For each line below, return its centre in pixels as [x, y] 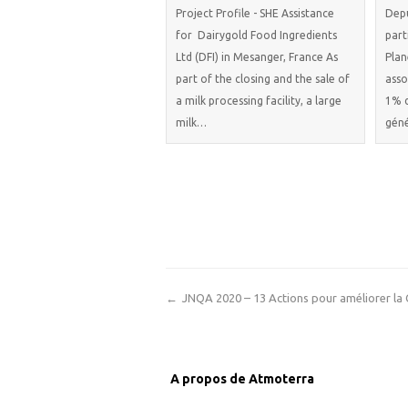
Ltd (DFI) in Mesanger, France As [257, 57]
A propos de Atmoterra [242, 379]
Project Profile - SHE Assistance [255, 14]
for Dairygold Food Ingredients [256, 36]
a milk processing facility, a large [259, 101]
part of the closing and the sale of [263, 79]
